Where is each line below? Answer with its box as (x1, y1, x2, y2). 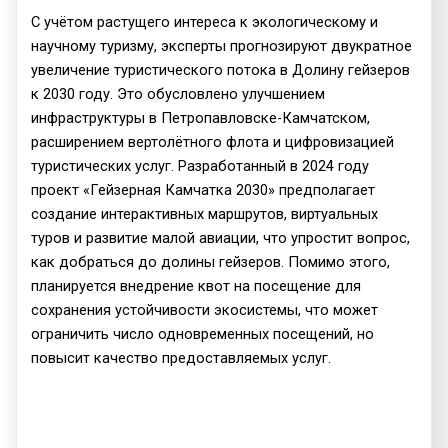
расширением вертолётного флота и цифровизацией (31, 132, 395, 151)
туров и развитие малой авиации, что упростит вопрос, (31, 228, 411, 247)
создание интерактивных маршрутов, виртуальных (31, 204, 379, 223)
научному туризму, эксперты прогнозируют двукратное (31, 36, 413, 55)
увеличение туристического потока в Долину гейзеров (31, 60, 411, 79)
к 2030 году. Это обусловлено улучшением (31, 84, 326, 103)
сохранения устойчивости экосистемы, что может (31, 300, 379, 319)
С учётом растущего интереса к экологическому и (31, 12, 379, 31)
